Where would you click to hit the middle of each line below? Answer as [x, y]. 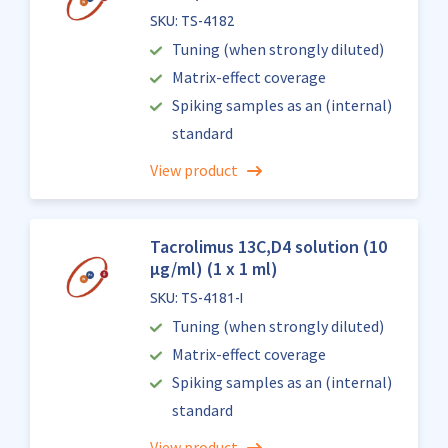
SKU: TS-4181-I [196, 298]
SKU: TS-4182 [192, 21]
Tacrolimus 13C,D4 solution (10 [268, 246]
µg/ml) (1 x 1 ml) [213, 268]
